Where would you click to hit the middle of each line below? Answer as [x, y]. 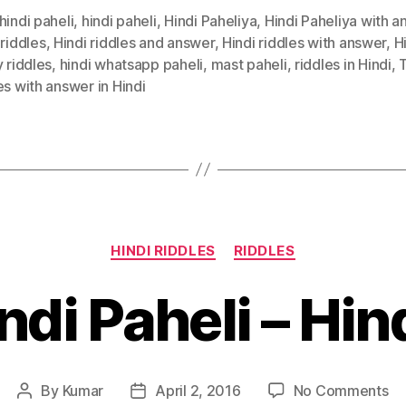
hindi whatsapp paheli [131, 64]
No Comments [341, 391]
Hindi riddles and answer [134, 42]
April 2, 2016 [198, 391]
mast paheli [249, 64]
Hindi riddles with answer [304, 42]
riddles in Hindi [343, 64]
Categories [242, 242]
